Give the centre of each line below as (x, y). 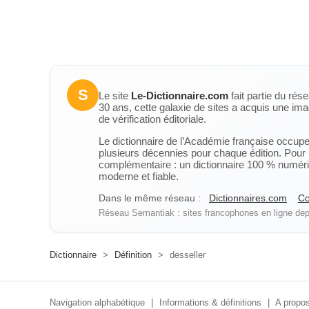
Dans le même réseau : (150, 198)
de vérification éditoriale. (152, 119)
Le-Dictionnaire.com (180, 96)
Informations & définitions (210, 302)
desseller (186, 255)
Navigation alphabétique (97, 302)
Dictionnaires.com (248, 198)
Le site (115, 96)
